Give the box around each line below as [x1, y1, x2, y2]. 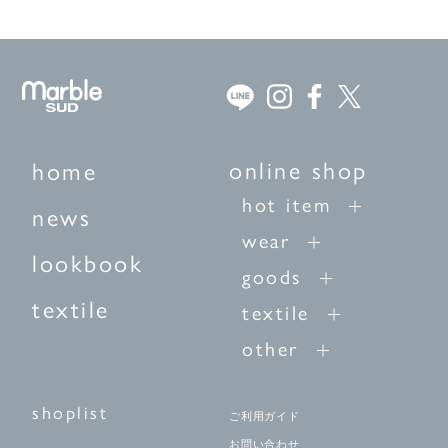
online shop [229, 152, 368, 187]
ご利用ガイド [229, 410, 300, 423]
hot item [242, 189, 331, 219]
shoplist [32, 399, 109, 425]
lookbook [32, 245, 144, 280]
